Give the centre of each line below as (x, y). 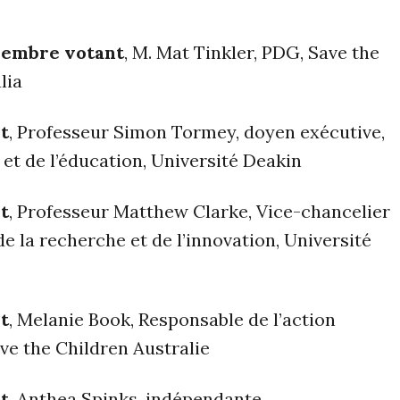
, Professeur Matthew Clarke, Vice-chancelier (200, 212)
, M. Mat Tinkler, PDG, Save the (252, 53)
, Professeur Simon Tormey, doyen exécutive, (197, 132)
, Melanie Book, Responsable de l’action (172, 320)
